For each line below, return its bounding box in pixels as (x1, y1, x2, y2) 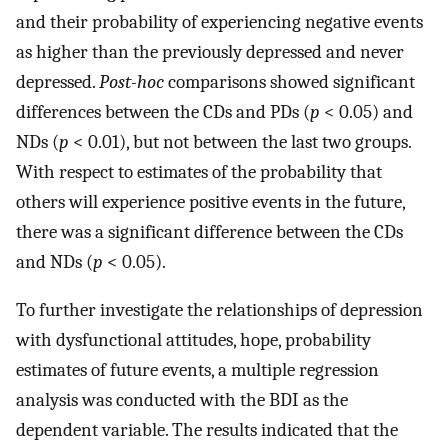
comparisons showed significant (164, 70, 415, 93)
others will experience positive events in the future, (16, 190, 405, 213)
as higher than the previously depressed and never (16, 40, 404, 63)
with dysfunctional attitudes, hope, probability (16, 329, 371, 352)
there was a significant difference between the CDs (16, 220, 403, 243)
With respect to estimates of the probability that (16, 160, 382, 183)
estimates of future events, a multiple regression (16, 359, 379, 382)
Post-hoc (99, 70, 164, 93)
